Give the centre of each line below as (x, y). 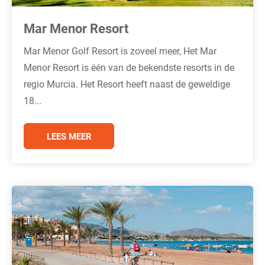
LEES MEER (69, 136)
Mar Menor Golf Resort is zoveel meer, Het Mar (120, 50)
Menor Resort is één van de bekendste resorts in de (129, 67)
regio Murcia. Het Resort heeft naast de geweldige (127, 83)
